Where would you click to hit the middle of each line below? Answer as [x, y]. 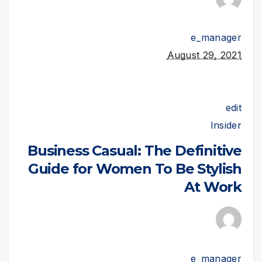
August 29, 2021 [204, 55]
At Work [213, 187]
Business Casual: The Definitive [135, 150]
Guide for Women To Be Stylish [135, 168]
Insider [226, 125]
